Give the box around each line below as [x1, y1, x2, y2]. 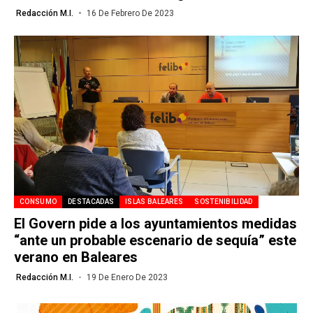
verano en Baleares [14, 249, 138, 265]
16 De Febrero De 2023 [86, 8, 174, 18]
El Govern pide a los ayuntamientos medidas [14, 215, 297, 232]
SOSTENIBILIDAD [194, 198, 253, 205]
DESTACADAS [68, 198, 115, 205]
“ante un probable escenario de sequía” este [14, 232, 296, 249]
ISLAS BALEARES [125, 198, 184, 205]
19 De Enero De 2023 [86, 272, 168, 282]
